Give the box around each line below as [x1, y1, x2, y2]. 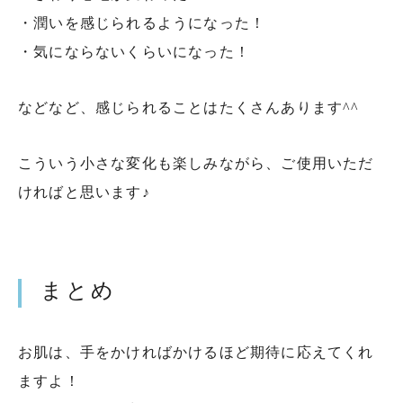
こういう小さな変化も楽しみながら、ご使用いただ [18, 155, 374, 171]
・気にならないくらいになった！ [18, 43, 250, 59]
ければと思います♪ [18, 184, 150, 200]
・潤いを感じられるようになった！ [18, 14, 266, 31]
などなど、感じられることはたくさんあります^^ [18, 99, 360, 115]
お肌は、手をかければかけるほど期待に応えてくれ [18, 344, 374, 360]
